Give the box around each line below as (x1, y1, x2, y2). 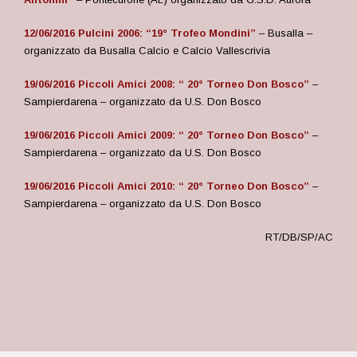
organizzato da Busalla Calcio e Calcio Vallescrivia (24, 45, 270, 57)
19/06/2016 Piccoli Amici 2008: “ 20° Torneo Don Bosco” (24, 78, 309, 90)
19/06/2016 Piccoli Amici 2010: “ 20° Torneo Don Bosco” (24, 180, 309, 192)
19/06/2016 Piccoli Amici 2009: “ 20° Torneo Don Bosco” (24, 129, 309, 141)
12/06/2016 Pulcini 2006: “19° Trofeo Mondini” (24, 27, 256, 39)
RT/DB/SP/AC (265, 231, 333, 243)
